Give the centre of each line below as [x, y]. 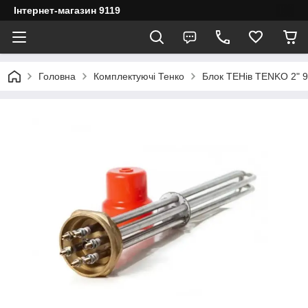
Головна [57, 76]
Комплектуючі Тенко [139, 76]
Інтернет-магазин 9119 [67, 10]
